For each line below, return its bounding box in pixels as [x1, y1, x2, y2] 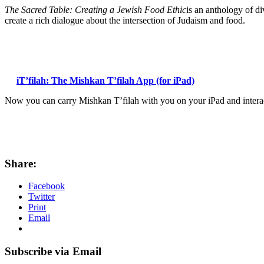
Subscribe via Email [5, 245, 101, 258]
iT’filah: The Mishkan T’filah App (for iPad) [16, 75, 194, 85]
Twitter [28, 192, 55, 202]
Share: [5, 157, 37, 170]
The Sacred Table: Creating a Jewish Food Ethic [5, 4, 186, 15]
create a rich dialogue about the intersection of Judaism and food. [5, 15, 245, 25]
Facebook [28, 181, 65, 192]
